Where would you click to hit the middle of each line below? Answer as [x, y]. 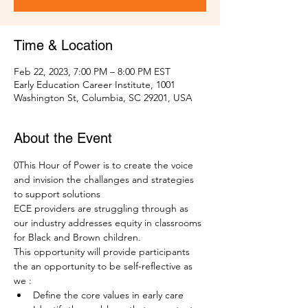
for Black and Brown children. [79, 238]
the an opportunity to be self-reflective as [104, 266]
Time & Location [63, 46]
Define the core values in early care [108, 295]
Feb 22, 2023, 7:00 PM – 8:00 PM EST [92, 72]
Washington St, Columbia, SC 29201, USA [103, 98]
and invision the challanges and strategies [105, 180]
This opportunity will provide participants [103, 252]
